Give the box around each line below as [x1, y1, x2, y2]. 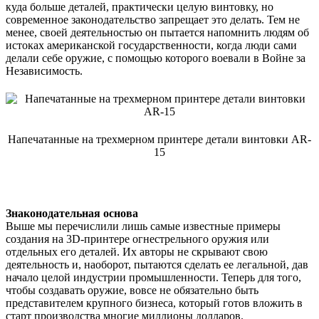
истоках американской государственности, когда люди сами [6, 38, 297, 51]
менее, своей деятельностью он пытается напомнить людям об [6, 26, 309, 38]
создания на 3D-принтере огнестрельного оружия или [6, 232, 269, 245]
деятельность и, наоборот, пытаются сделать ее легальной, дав [6, 258, 308, 271]
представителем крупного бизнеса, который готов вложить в [6, 296, 303, 309]
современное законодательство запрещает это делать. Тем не [6, 13, 300, 26]
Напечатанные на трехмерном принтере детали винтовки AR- [8, 132, 311, 145]
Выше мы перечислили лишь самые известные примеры [6, 219, 281, 232]
